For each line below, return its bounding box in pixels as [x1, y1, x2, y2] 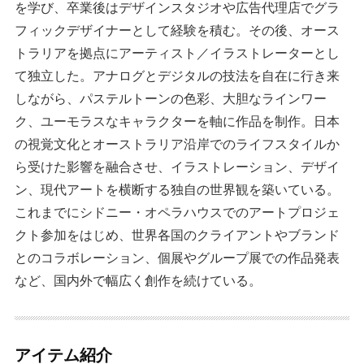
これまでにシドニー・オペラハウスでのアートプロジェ [15, 205, 340, 220]
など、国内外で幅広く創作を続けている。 [15, 273, 262, 288]
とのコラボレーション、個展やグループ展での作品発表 [15, 250, 340, 266]
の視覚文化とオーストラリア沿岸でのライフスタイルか [15, 136, 340, 152]
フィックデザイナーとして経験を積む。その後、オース [15, 23, 340, 38]
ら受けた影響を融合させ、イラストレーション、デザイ [15, 159, 340, 175]
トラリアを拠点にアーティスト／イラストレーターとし [15, 45, 340, 61]
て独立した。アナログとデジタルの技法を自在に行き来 [15, 68, 340, 84]
